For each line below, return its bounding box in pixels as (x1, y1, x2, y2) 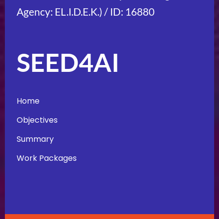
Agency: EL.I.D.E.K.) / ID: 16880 (17, 5, 154, 18)
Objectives (17, 114, 58, 126)
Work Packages (17, 153, 77, 164)
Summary (17, 133, 54, 145)
